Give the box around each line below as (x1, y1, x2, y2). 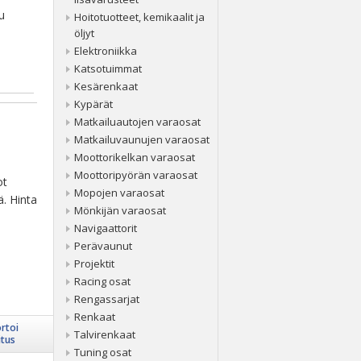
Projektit (74, 256, 114, 271)
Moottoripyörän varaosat (74, 168, 197, 182)
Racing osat (74, 274, 131, 288)
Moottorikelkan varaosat (74, 150, 195, 164)
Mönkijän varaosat (74, 203, 166, 218)
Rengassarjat (74, 292, 139, 306)
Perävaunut (74, 239, 132, 253)
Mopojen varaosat (74, 185, 164, 200)
